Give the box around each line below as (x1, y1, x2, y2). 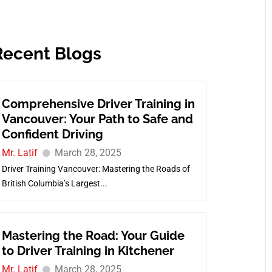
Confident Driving (2, 127, 104, 141)
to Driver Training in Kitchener (2, 243, 175, 258)
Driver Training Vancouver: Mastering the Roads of (2, 164, 191, 174)
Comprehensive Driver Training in (2, 97, 195, 111)
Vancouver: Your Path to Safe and (2, 112, 194, 126)
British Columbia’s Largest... (2, 178, 108, 188)
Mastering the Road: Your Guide (2, 228, 185, 243)
